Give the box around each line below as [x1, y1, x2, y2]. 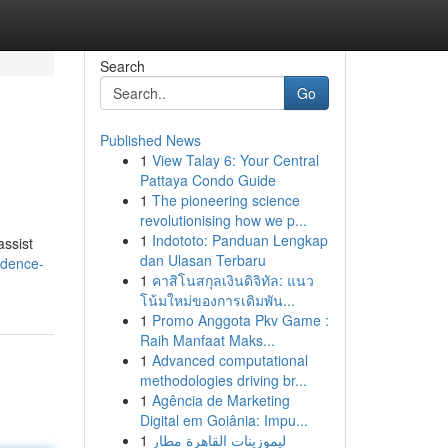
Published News [99, 130, 201, 150]
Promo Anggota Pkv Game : [151, 310, 329, 330]
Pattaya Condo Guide [139, 170, 276, 190]
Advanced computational [151, 350, 308, 370]
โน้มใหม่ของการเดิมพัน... [139, 290, 295, 310]
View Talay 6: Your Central [151, 150, 319, 170]
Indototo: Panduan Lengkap [151, 230, 328, 250]
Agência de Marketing [151, 390, 290, 410]
